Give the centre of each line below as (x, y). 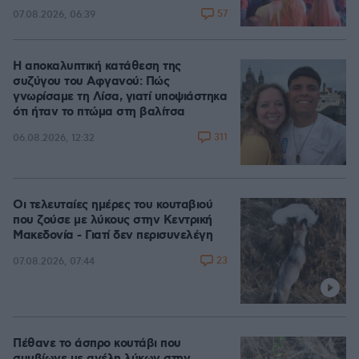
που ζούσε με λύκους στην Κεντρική (113, 220)
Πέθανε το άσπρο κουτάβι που (97, 344)
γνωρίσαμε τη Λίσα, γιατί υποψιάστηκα (120, 97)
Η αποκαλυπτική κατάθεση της (97, 67)
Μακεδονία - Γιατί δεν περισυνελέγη (113, 236)
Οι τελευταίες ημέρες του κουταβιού (113, 205)
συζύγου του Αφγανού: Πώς (91, 82)
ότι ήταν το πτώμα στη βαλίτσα (99, 112)
